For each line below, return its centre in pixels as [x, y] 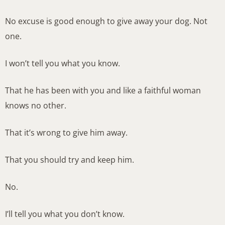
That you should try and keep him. [70, 160]
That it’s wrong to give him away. [66, 133]
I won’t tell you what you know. [63, 64]
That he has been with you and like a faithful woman [103, 91]
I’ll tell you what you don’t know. [65, 214]
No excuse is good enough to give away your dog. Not [106, 21]
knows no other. [36, 106]
